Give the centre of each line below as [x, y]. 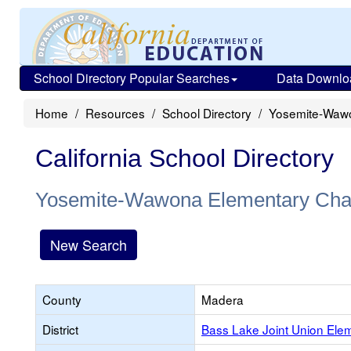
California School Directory [185, 158]
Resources [115, 113]
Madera [223, 299]
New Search [89, 244]
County [62, 299]
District [60, 329]
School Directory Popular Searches [132, 78]
